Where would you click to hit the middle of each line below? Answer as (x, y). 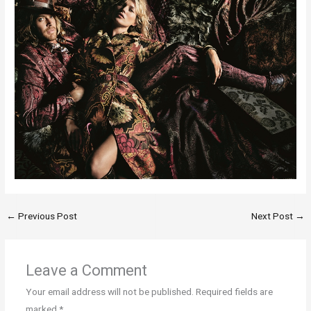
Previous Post (47, 216)
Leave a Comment (86, 270)
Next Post (273, 216)
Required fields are (234, 291)
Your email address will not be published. (109, 291)
